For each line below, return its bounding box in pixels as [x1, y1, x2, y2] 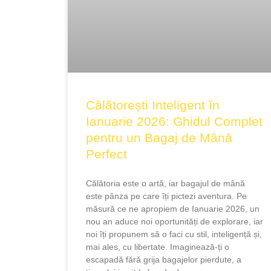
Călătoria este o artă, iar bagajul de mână [86, 178, 245, 188]
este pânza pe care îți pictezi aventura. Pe [86, 191, 247, 201]
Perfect [86, 146, 127, 161]
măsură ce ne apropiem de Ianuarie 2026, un [86, 203, 260, 214]
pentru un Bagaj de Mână [86, 130, 232, 145]
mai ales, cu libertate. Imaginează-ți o [86, 241, 229, 252]
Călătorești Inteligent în [86, 97, 220, 112]
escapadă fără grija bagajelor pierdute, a [86, 254, 241, 264]
